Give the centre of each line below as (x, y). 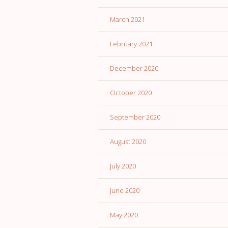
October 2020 (131, 93)
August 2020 (128, 142)
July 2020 (123, 166)
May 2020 (124, 215)
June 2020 (125, 191)
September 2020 (135, 117)
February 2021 (131, 44)
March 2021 (127, 20)
